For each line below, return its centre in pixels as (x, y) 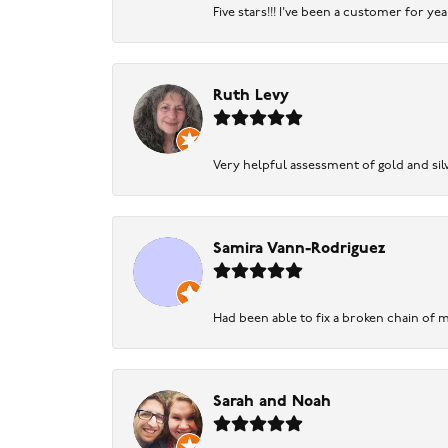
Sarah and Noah (272, 402)
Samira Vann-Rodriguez (299, 249)
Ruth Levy (251, 96)
